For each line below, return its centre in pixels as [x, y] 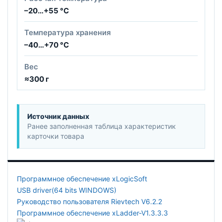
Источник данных [58, 116]
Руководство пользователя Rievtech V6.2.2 [89, 201]
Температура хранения [68, 32]
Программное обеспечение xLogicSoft [82, 178]
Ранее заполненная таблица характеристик [102, 126]
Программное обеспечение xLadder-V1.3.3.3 [92, 213]
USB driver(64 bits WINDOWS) [67, 190]
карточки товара [56, 136]
